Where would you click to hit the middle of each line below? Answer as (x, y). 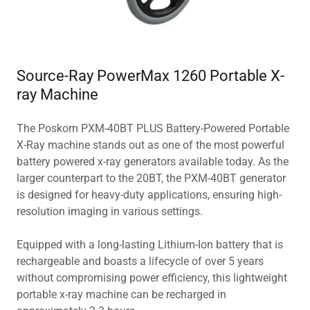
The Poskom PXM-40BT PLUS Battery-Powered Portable (153, 129)
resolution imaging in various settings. (110, 212)
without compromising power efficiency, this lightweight (152, 278)
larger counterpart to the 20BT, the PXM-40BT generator (151, 179)
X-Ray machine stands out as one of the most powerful (151, 145)
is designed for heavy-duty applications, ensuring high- (149, 195)
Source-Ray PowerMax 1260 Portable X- (151, 76)
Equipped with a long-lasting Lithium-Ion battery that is (150, 245)
